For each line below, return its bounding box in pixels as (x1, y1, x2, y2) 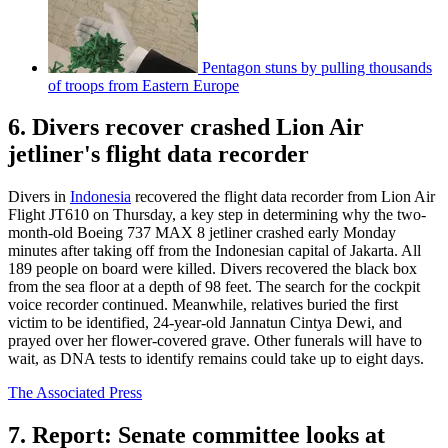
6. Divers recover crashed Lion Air (8, 114, 364, 141)
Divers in (8, 188, 70, 206)
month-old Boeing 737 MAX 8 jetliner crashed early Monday (8, 224, 396, 242)
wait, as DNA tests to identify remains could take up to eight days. (8, 350, 424, 368)
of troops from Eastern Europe (48, 76, 239, 94)
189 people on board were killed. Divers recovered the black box (8, 260, 417, 278)
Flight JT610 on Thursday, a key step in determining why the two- (8, 206, 426, 224)
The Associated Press (8, 384, 142, 402)
